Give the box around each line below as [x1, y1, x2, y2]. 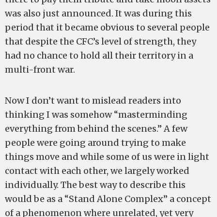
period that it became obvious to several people [5, 22, 210, 33]
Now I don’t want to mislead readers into [5, 95, 181, 106]
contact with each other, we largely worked [5, 165, 189, 176]
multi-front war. [5, 64, 75, 75]
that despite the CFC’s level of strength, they [5, 36, 196, 47]
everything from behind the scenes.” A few [5, 123, 187, 134]
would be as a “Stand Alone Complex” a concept [5, 193, 211, 204]
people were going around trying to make [5, 137, 186, 148]
